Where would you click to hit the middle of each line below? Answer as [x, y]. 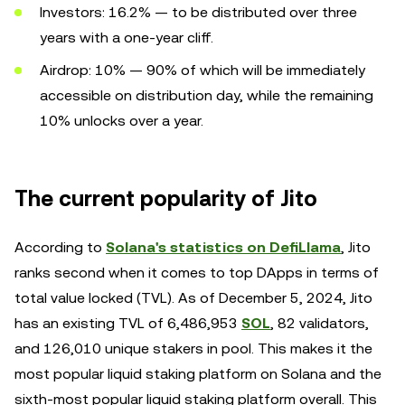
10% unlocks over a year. [122, 121]
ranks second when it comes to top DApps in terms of [197, 273]
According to [60, 247]
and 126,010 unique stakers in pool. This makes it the [193, 348]
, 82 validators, [320, 323]
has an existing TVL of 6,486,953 [128, 323]
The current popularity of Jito [166, 199]
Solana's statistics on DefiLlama [223, 247]
